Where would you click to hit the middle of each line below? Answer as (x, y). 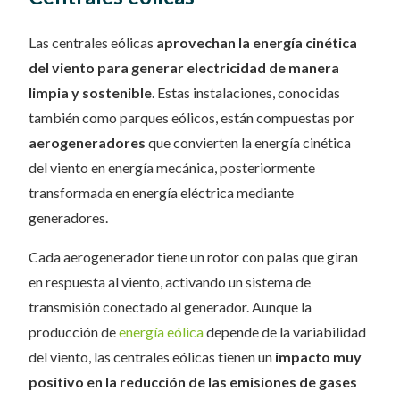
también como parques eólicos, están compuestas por (192, 118)
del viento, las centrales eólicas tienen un (152, 357)
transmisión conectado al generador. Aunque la (170, 307)
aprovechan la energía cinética (257, 43)
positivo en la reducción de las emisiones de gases (193, 382)
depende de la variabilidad (285, 332)
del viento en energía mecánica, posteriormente (172, 168)
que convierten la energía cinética (248, 143)
